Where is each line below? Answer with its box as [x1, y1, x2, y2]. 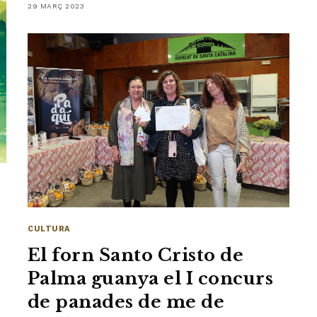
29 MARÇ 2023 [28, 1, 84, 10]
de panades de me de [28, 292, 225, 313]
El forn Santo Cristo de [28, 245, 244, 266]
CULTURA [28, 224, 70, 234]
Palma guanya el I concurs [28, 268, 273, 289]
